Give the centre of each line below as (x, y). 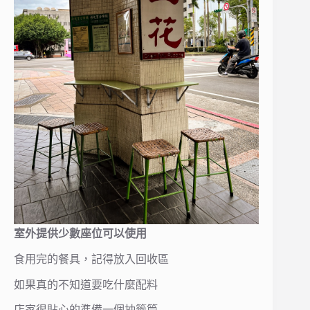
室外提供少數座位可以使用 (80, 233)
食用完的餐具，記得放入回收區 (91, 259)
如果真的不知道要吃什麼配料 (86, 284)
